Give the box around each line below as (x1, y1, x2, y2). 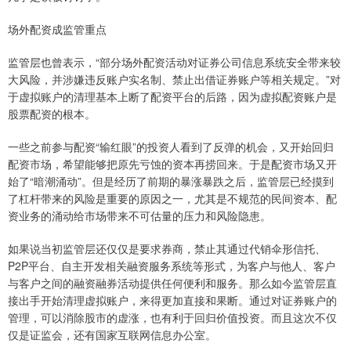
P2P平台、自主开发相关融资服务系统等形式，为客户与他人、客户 (8, 257, 335, 273)
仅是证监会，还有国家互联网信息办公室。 (8, 326, 216, 342)
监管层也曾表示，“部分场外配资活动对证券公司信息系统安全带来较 (8, 53, 341, 70)
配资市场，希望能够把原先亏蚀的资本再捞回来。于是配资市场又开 (8, 155, 337, 172)
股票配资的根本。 (8, 105, 96, 121)
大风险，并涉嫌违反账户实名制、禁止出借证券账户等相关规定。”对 (8, 71, 341, 87)
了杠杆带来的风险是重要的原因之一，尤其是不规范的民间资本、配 (8, 190, 337, 206)
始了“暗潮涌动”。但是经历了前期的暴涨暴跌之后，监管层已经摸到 (8, 172, 334, 189)
